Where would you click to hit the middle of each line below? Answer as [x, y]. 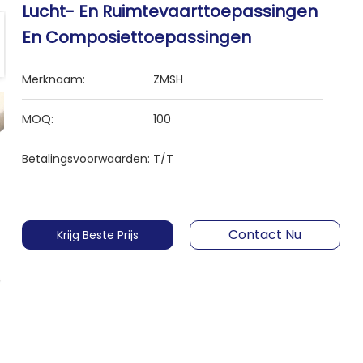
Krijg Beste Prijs [97, 235]
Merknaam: [54, 79]
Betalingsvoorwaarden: [86, 159]
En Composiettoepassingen [137, 37]
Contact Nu [265, 235]
